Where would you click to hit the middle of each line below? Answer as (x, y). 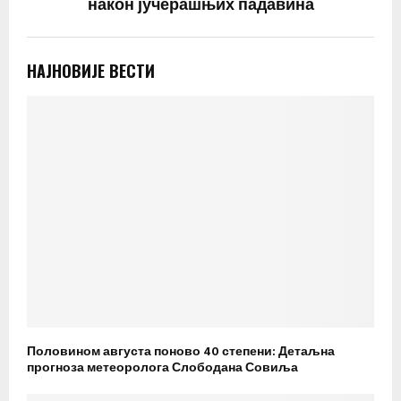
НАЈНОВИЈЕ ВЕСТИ (91, 70)
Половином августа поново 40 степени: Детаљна (181, 351)
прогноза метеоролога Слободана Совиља (162, 367)
